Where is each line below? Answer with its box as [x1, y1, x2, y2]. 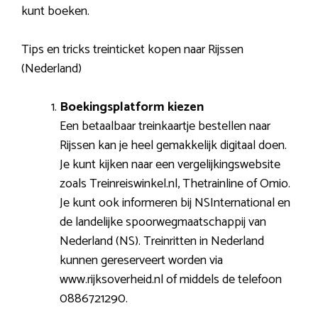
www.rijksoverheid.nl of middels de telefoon [60, 268, 282, 290]
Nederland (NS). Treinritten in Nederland [60, 230, 264, 252]
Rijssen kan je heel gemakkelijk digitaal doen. [60, 134, 287, 156]
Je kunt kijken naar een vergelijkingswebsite [60, 153, 280, 175]
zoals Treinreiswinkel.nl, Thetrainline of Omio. [60, 172, 290, 194]
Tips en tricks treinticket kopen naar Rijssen [21, 38, 243, 60]
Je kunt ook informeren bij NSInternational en [60, 192, 290, 214]
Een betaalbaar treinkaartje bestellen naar [60, 115, 270, 137]
